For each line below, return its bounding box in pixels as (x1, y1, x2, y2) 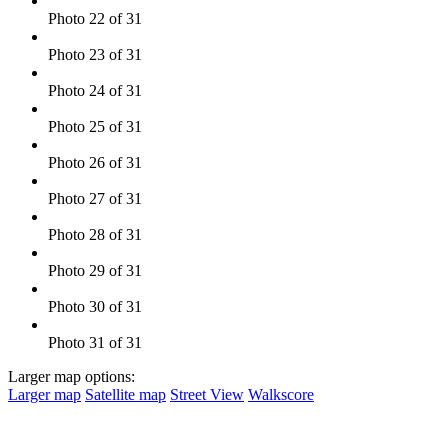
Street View (170, 385, 244, 403)
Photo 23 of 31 (48, 45, 142, 63)
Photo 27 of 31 (48, 189, 142, 207)
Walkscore (248, 385, 314, 403)
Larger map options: (8, 367, 135, 385)
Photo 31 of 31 (48, 333, 142, 351)
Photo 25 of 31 (48, 117, 142, 135)
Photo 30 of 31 (48, 297, 142, 315)
